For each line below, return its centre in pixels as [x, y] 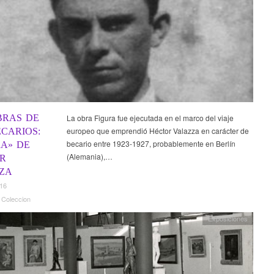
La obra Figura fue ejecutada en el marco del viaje [150, 117]
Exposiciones [228, 218]
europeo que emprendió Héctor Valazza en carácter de [157, 130]
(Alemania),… [89, 156]
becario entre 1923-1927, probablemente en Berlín [151, 143]
